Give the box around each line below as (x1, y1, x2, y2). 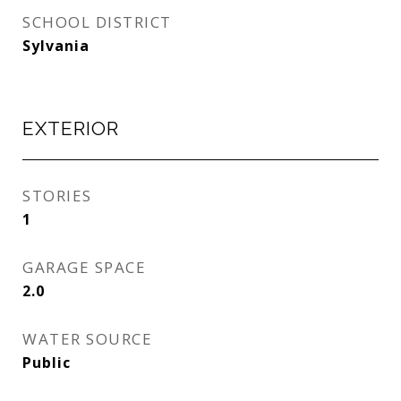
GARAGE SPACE (22, 257, 146, 277)
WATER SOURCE (22, 328, 152, 349)
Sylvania (22, 36, 90, 55)
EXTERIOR (22, 117, 119, 140)
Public (22, 353, 71, 372)
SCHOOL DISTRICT (22, 12, 172, 32)
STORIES (22, 185, 92, 206)
